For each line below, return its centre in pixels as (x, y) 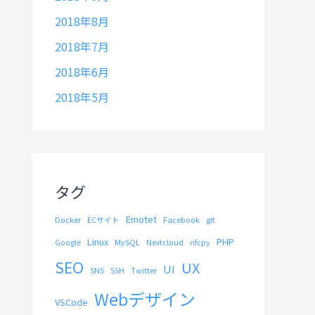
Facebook (181, 220)
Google (68, 243)
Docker (68, 220)
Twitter (144, 271)
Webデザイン (145, 299)
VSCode (71, 302)
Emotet (141, 219)
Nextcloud (165, 243)
